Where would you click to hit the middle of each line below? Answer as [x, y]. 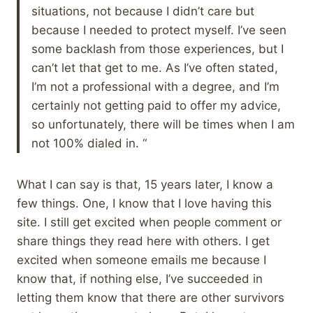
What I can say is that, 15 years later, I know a [145, 184]
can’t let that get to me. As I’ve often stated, [155, 67]
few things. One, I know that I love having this [144, 203]
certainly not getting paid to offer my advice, [156, 105]
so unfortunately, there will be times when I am [163, 124]
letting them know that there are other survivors [151, 297]
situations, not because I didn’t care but [143, 11]
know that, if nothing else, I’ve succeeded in [140, 278]
